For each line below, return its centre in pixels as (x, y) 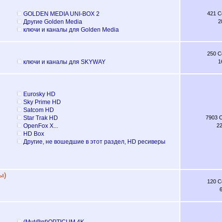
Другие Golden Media (53, 22)
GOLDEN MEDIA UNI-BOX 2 (61, 14)
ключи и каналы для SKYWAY (64, 62)
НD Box (33, 134)
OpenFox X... (40, 126)
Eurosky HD (39, 94)
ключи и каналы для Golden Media (71, 29)
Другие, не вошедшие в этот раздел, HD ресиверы (94, 141)
